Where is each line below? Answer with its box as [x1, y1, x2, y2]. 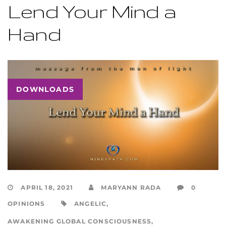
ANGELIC [74, 200, 107, 207]
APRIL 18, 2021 [21, 184, 73, 191]
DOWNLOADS [16, 85, 75, 94]
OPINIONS [8, 200, 45, 207]
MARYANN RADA [99, 184, 161, 191]
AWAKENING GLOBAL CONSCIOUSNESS [8, 217, 152, 225]
